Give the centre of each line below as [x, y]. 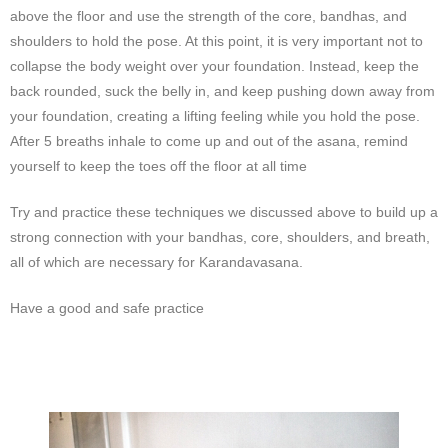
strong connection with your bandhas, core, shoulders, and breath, [220, 236]
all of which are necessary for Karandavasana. [156, 261]
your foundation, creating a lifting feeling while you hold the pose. [215, 115]
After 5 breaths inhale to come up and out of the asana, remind [209, 140]
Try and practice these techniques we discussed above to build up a [224, 211]
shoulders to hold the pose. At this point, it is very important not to [216, 40]
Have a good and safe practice [107, 307]
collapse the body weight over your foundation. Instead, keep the [214, 65]
